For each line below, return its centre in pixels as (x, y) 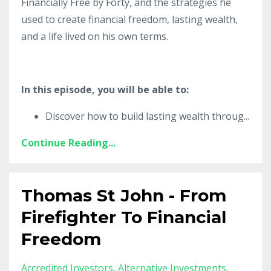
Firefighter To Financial (124, 217)
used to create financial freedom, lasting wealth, (129, 19)
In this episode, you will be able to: (105, 89)
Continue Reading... (68, 142)
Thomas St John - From (124, 195)
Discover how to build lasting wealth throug (145, 116)
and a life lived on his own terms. (95, 36)
